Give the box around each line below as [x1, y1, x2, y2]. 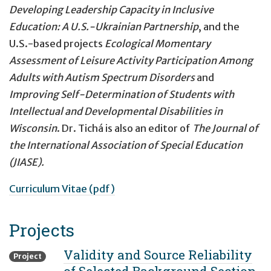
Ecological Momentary [105, 37, 211, 50]
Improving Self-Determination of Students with [9, 88, 234, 100]
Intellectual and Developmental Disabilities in [9, 105, 223, 117]
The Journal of [192, 122, 258, 134]
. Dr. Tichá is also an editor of [57, 122, 192, 134]
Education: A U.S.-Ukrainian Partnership [9, 20, 198, 33]
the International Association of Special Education [9, 139, 243, 151]
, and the [198, 20, 240, 33]
